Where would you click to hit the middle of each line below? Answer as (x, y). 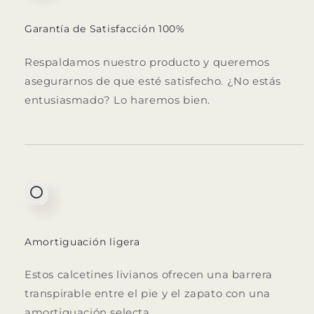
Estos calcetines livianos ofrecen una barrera (149, 274)
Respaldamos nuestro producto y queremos (147, 62)
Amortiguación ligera (82, 241)
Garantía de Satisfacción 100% (105, 29)
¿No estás (254, 81)
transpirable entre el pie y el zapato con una (148, 293)
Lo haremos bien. (162, 100)
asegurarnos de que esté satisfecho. (124, 81)
